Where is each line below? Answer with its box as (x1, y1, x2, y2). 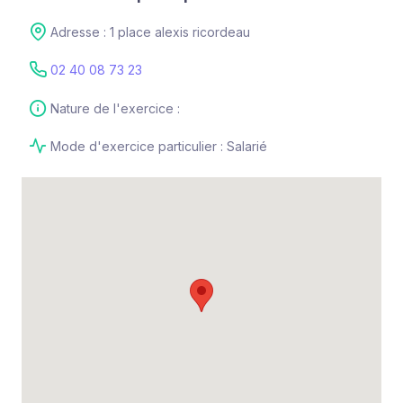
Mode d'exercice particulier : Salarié (50, 138, 267, 154)
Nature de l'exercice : (50, 100, 180, 116)
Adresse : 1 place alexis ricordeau (50, 24, 250, 40)
